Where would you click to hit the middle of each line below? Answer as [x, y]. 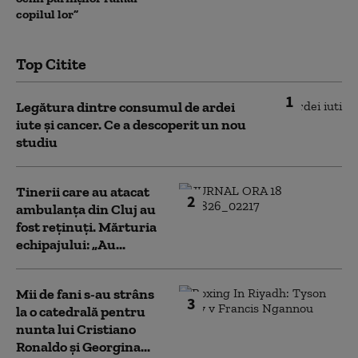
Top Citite [51, 64]
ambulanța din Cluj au [86, 209]
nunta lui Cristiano [76, 329]
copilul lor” [47, 14]
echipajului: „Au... [71, 244]
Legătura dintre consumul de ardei [125, 107]
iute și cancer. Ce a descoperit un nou [131, 124]
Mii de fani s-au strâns [85, 294]
